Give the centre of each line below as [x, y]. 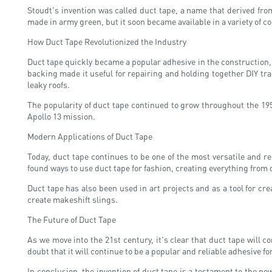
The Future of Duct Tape [72, 219]
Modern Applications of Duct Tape [90, 136]
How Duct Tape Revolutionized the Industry [107, 41]
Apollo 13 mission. [61, 116]
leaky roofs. [49, 84]
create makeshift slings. [73, 199]
